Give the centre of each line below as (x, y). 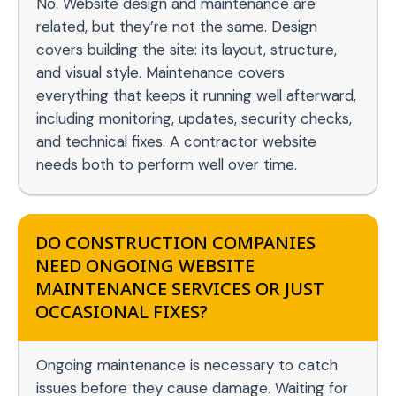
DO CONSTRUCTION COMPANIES (175, 243)
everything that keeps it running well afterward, (196, 96)
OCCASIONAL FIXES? (122, 312)
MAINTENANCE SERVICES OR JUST (180, 289)
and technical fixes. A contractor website (176, 142)
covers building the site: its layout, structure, (187, 50)
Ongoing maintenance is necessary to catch (187, 366)
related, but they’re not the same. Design (177, 27)
